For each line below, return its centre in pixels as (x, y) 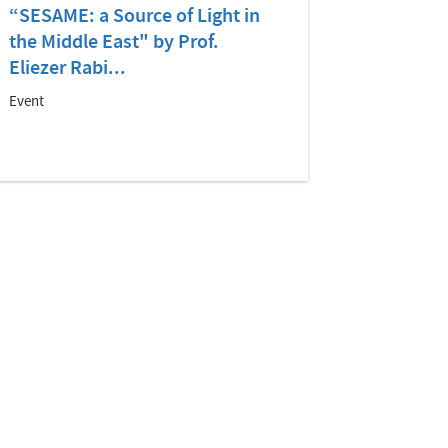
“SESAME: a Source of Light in (134, 17)
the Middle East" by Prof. (113, 43)
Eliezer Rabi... (67, 69)
